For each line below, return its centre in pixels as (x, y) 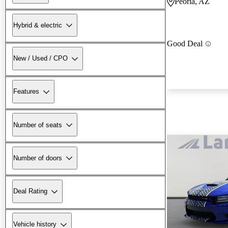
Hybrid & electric (38, 25)
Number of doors (38, 158)
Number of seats (38, 125)
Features (26, 92)
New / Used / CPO (40, 59)
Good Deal (185, 44)
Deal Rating (30, 191)
